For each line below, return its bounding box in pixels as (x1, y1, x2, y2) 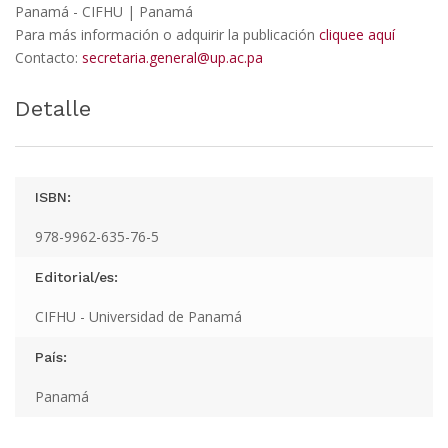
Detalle (15, 95, 91, 121)
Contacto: (15, 47, 82, 67)
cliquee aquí (319, 24, 395, 44)
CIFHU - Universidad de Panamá (35, 306, 242, 326)
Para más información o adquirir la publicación (15, 24, 319, 44)
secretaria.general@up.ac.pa (82, 47, 263, 67)
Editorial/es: (35, 268, 118, 285)
